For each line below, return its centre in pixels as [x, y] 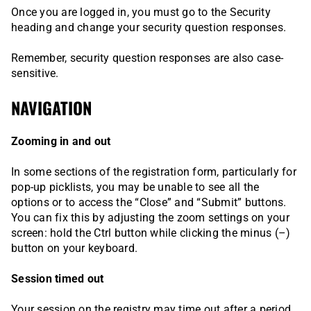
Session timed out [58, 279]
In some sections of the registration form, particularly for [154, 172]
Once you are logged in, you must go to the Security [141, 12]
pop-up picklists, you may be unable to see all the [135, 187]
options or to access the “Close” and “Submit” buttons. [149, 203]
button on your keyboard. [74, 249]
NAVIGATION [51, 108]
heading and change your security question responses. [149, 28]
